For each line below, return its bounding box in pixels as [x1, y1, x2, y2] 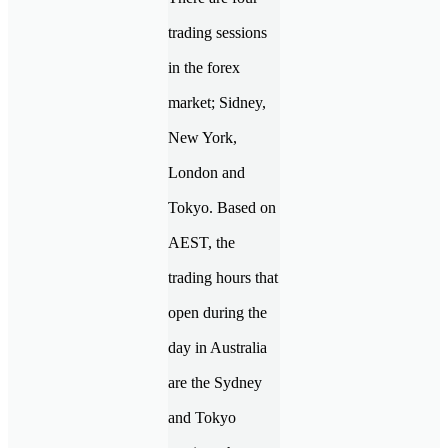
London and [168, 163, 245, 181]
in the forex [168, 58, 240, 76]
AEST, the [168, 233, 235, 251]
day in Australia [168, 338, 267, 356]
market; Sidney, [168, 93, 266, 111]
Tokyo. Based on [168, 198, 276, 216]
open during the [168, 303, 267, 321]
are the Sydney [168, 373, 262, 391]
